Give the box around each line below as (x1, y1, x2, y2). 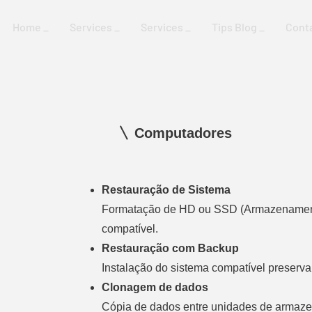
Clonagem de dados (102, 281, 209, 293)
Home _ (13, 20, 49, 33)
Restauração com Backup (102, 242, 240, 254)
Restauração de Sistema (102, 184, 231, 196)
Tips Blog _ (212, 20, 265, 33)
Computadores (134, 125, 233, 141)
